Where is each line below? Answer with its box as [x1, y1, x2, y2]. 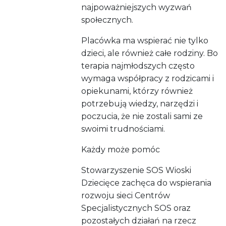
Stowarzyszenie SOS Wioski [81, 165, 192, 176]
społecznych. [81, 15, 134, 25]
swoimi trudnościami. [81, 124, 165, 134]
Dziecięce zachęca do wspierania [81, 178, 212, 188]
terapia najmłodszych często [81, 61, 195, 71]
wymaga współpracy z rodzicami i [81, 74, 214, 84]
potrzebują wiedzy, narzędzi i [81, 99, 199, 109]
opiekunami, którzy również [81, 86, 193, 96]
